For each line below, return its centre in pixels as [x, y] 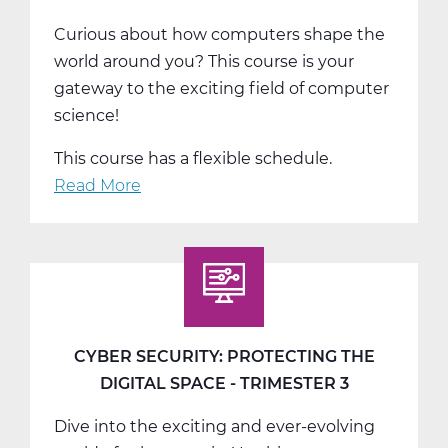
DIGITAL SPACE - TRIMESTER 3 [224, 383]
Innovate [176, 347]
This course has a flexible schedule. [193, 158]
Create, [168, 320]
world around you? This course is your [204, 61]
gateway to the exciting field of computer [221, 88]
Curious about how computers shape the [219, 34]
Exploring [179, 212]
